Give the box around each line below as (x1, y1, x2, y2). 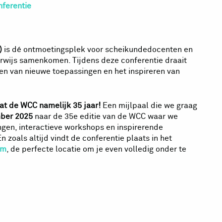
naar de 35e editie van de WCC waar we (33, 112, 178, 121)
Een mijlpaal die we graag (103, 102, 197, 110)
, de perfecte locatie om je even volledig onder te (6, 145, 186, 154)
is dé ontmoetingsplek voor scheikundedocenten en (2, 45, 193, 54)
